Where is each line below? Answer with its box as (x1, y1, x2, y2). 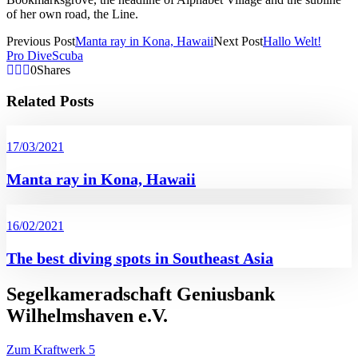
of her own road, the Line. (6, 7, 138, 22)
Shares (37, 63, 70, 78)
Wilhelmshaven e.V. (6, 304, 168, 326)
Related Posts (6, 93, 93, 110)
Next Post (213, 34, 263, 49)
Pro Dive (6, 49, 52, 63)
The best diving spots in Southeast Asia (6, 249, 273, 267)
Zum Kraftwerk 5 (6, 342, 95, 356)
